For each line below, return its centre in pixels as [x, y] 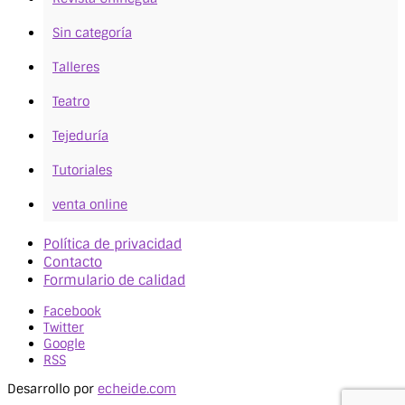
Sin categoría [92, 33]
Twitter [64, 328]
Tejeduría [80, 136]
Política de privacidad [113, 245]
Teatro [71, 102]
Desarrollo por [52, 389]
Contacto [73, 263]
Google [64, 344]
